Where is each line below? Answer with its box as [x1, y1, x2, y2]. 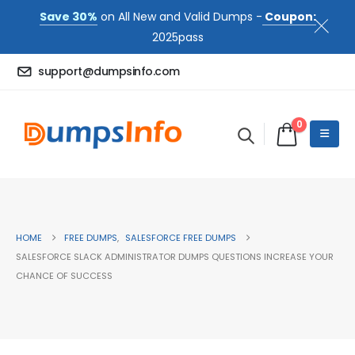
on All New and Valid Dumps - [97, 9, 262, 25]
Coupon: [261, 9, 316, 25]
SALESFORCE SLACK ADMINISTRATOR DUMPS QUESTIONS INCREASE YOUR [16, 250, 334, 264]
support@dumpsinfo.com [38, 63, 180, 80]
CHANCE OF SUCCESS [16, 269, 113, 283]
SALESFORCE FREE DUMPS [125, 231, 236, 245]
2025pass [151, 29, 204, 45]
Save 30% [39, 9, 97, 25]
